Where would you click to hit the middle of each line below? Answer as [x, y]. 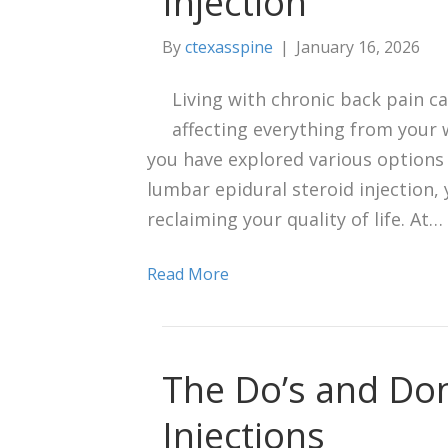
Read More [188, 273]
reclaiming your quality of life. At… [295, 219]
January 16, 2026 [358, 47]
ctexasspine [229, 47]
